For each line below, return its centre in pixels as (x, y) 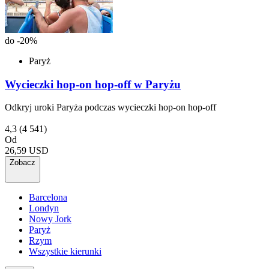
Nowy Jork (50, 219)
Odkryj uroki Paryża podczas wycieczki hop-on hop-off (110, 107)
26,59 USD (27, 151)
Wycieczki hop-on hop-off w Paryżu (93, 84)
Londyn (44, 208)
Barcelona (48, 198)
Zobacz (23, 163)
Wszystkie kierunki (65, 252)
